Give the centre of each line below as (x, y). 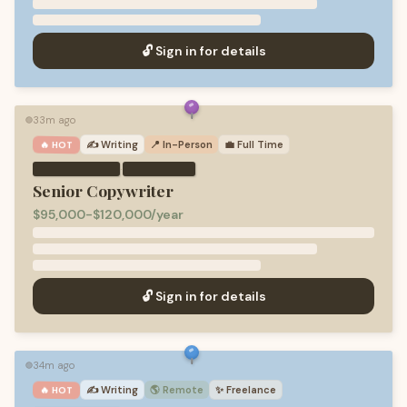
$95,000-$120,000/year (108, 214)
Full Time (261, 144)
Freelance (252, 390)
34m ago (54, 365)
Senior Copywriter (103, 190)
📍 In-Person (182, 144)
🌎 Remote (177, 390)
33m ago (54, 120)
